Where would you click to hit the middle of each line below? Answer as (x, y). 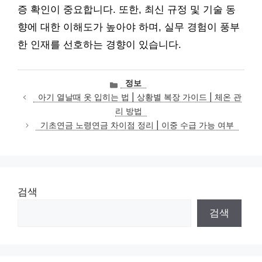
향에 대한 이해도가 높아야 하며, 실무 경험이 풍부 (129, 27)
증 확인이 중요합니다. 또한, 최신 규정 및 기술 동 (127, 10)
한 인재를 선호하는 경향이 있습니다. (99, 45)
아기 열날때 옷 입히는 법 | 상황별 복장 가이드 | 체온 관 (139, 97)
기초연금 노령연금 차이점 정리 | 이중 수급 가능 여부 (137, 125)
